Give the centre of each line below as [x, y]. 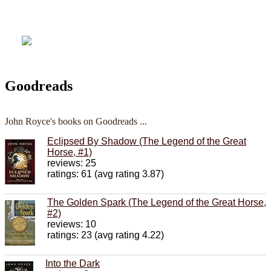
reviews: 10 [72, 224]
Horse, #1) [70, 152]
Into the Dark [73, 263]
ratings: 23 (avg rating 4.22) [106, 235]
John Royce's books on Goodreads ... [76, 121]
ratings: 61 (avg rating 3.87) [106, 174]
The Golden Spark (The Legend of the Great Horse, [157, 202]
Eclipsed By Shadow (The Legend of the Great [147, 141]
